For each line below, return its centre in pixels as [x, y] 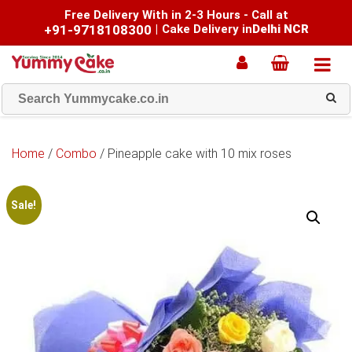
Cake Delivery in [207, 29]
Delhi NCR [280, 29]
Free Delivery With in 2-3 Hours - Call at [176, 15]
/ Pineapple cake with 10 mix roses [194, 154]
